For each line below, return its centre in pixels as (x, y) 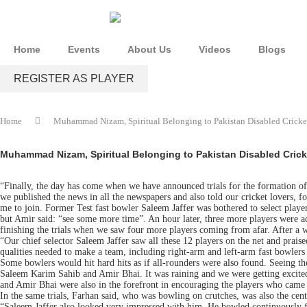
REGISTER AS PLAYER (74, 78)
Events (84, 49)
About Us (149, 49)
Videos (215, 49)
